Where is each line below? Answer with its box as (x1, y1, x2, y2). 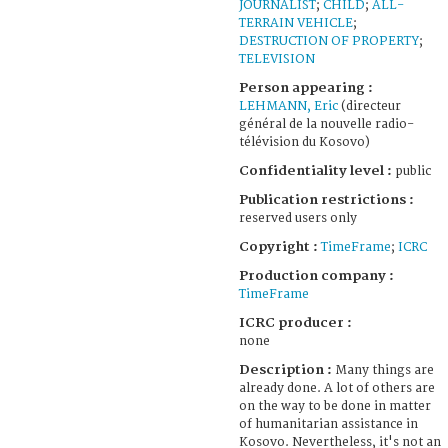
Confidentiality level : (239, 162, 392, 179)
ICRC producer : (239, 314, 352, 331)
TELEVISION (239, 51, 315, 67)
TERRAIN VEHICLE (239, 15, 353, 31)
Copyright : (239, 238, 321, 255)
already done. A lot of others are (239, 380, 435, 396)
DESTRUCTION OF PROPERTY (239, 33, 419, 49)
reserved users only (239, 210, 357, 226)
